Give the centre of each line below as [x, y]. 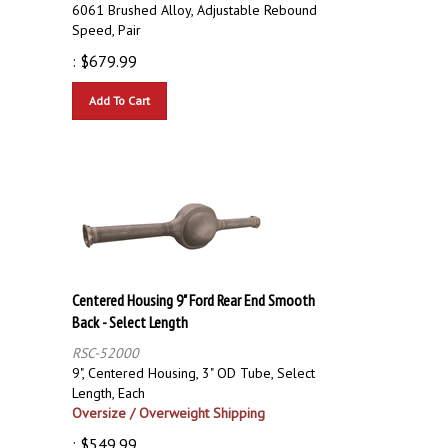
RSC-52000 [105, 343]
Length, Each [108, 383]
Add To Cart [119, 91]
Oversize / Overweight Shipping [168, 403]
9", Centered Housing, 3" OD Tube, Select [193, 363]
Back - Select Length [130, 312]
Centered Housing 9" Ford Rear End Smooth [193, 290]
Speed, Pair [106, 20]
